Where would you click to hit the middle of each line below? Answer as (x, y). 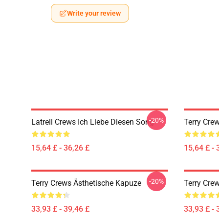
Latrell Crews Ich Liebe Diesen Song (93, 122)
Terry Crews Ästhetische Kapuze (86, 183)
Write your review (94, 13)
